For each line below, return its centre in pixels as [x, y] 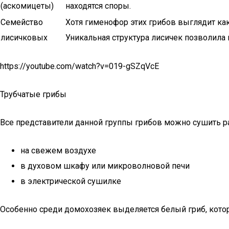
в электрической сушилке [71, 181]
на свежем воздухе [58, 151]
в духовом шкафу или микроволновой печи [105, 166]
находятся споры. [98, 6]
